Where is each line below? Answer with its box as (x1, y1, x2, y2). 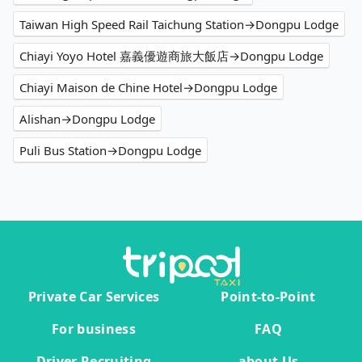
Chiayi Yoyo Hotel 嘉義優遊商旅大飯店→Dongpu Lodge (19, 48, 323, 65)
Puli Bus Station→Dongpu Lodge (19, 142, 201, 159)
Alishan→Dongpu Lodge (19, 111, 155, 128)
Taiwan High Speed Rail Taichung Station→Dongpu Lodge (19, 16, 339, 33)
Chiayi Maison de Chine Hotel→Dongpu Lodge (19, 79, 277, 96)
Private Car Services (27, 288, 160, 306)
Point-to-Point (221, 288, 316, 306)
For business (52, 320, 136, 339)
